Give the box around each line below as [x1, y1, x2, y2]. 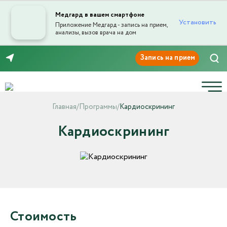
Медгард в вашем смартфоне [55, 10, 144, 20]
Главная [52, 101, 77, 112]
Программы [79, 101, 117, 112]
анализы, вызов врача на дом [55, 27, 136, 37]
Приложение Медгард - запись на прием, [55, 20, 168, 30]
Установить [178, 17, 216, 27]
